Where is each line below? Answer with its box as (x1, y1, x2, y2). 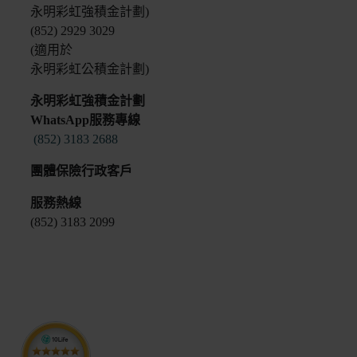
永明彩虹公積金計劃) (30, 62, 149, 76)
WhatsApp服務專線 (30, 113, 140, 127)
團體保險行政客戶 (30, 164, 132, 178)
